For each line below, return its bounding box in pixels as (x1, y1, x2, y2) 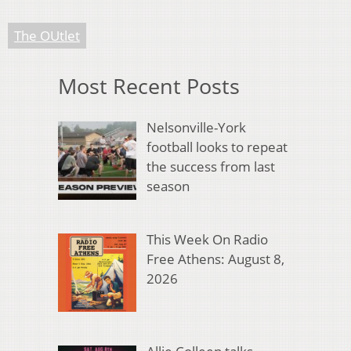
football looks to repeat (146, 137, 288, 156)
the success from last (146, 157, 275, 175)
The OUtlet (14, 27, 80, 45)
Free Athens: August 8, (146, 250, 284, 269)
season (146, 176, 190, 195)
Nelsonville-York (146, 118, 246, 136)
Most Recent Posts (58, 71, 240, 101)
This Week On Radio (146, 230, 268, 249)
